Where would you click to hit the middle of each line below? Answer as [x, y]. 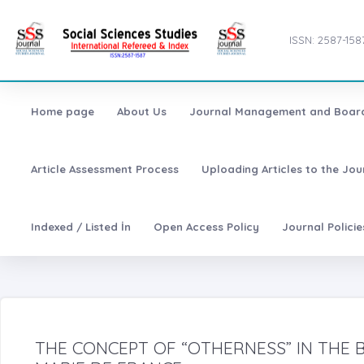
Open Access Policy [206, 227]
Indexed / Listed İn [80, 227]
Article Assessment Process [104, 169]
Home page [62, 112]
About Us [141, 112]
